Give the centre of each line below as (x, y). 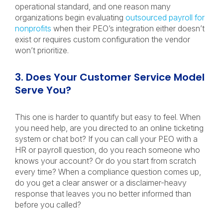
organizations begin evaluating (70, 17)
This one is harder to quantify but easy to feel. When (108, 117)
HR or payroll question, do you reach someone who (108, 150)
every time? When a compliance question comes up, (108, 172)
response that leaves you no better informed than (103, 194)
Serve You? (43, 90)
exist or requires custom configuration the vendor (103, 39)
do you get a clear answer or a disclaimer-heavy (101, 183)
